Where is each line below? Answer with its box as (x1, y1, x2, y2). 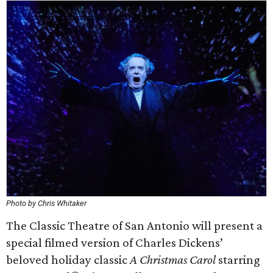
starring (216, 252, 260, 267)
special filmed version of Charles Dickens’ (6, 235, 223, 250)
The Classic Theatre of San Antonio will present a (6, 218, 263, 233)
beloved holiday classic (6, 252, 130, 267)
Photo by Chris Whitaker (6, 199, 87, 208)
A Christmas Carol (130, 252, 216, 267)
